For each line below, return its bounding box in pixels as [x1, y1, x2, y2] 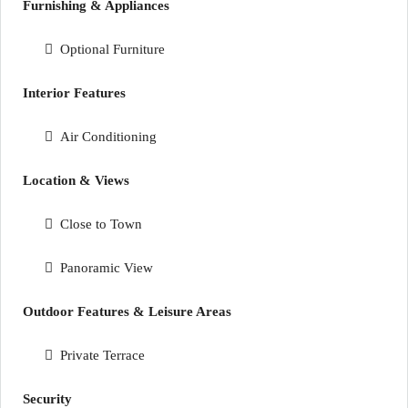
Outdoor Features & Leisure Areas [23, 304, 231, 319]
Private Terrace [60, 348, 145, 362]
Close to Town [60, 217, 142, 231]
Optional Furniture [60, 42, 165, 56]
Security [23, 392, 72, 406]
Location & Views [23, 173, 129, 188]
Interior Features [23, 86, 126, 100]
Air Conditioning [60, 129, 157, 144]
